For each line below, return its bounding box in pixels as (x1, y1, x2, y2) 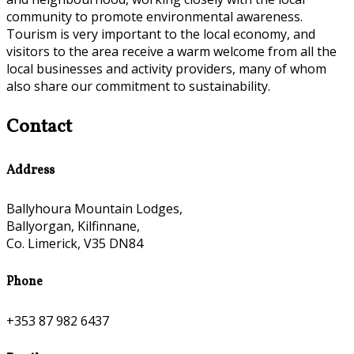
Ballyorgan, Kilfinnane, (6, 217, 140, 235)
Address (6, 161, 55, 179)
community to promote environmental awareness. (6, 7, 303, 25)
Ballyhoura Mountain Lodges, (6, 200, 183, 218)
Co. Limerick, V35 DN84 (6, 235, 143, 253)
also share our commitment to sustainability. (6, 77, 270, 95)
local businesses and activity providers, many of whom (6, 59, 326, 77)
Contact (6, 113, 72, 141)
